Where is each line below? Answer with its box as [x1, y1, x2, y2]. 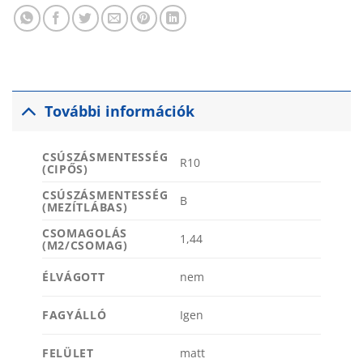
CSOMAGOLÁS [41, 224, 127, 241]
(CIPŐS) [41, 160, 88, 177]
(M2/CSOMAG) [41, 237, 128, 253]
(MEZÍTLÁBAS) [41, 199, 128, 215]
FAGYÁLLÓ [41, 306, 107, 322]
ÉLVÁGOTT [41, 268, 105, 284]
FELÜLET [41, 344, 94, 361]
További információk [45, 101, 195, 122]
